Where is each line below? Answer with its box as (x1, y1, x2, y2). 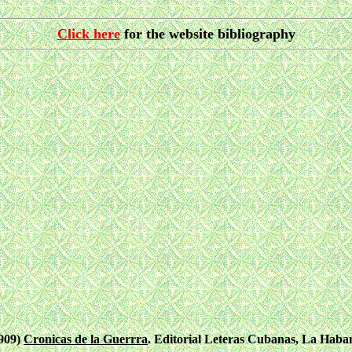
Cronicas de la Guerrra (24, 332, 148, 346)
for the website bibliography (119, 26, 295, 42)
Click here (57, 26, 120, 42)
